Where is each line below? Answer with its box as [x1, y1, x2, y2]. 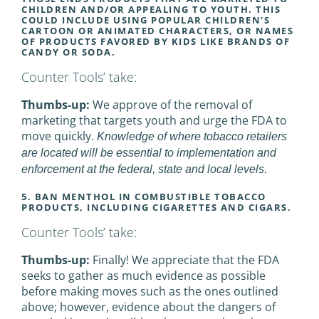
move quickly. [21, 127, 97, 144]
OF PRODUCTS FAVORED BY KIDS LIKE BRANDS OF [21, 34, 290, 48]
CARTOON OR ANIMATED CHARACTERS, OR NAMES [21, 23, 293, 37]
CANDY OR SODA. [21, 45, 115, 58]
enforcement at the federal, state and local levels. [21, 162, 267, 175]
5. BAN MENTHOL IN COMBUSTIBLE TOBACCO [21, 189, 266, 203]
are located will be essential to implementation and [21, 146, 276, 159]
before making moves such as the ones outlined [21, 283, 278, 299]
